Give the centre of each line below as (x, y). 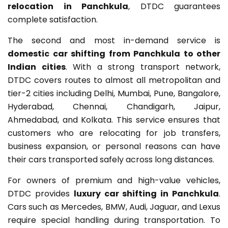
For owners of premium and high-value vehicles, (114, 180)
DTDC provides (41, 193)
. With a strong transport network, (143, 67)
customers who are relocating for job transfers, (114, 133)
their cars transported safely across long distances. (111, 159)
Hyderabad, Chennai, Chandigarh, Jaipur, (114, 106)
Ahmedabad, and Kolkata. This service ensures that (114, 120)
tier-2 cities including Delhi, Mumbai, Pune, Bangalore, (114, 93)
